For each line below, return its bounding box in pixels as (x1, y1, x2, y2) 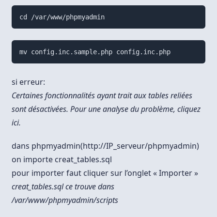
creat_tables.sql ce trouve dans (12, 181, 114, 192)
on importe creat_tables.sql (12, 154, 112, 165)
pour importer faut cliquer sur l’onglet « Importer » (12, 168, 198, 179)
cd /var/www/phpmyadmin (19, 13, 105, 21)
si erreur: (12, 77, 45, 88)
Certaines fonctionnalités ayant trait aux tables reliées (12, 90, 192, 101)
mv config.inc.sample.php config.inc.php (19, 48, 170, 56)
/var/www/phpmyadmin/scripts (12, 195, 118, 206)
